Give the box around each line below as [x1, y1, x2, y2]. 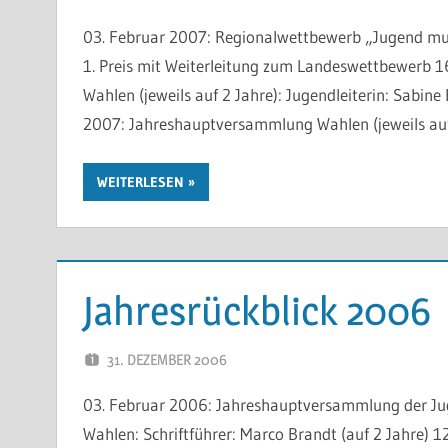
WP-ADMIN [273, 349, 339, 369]
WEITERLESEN [96, 173, 184, 191]
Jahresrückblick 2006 [82, 285, 431, 335]
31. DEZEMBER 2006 [106, 349, 227, 369]
